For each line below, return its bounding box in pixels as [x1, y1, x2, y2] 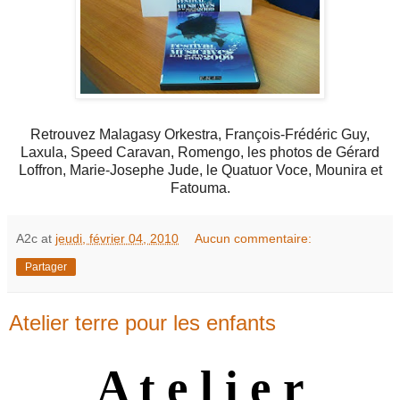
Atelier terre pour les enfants [9, 310, 276, 335]
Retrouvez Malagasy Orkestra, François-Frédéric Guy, [30, 126, 370, 142]
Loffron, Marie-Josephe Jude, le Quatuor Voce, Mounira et [18, 162, 382, 178]
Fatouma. [170, 179, 230, 196]
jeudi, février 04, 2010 [55, 230, 179, 246]
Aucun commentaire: [195, 230, 312, 246]
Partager [25, 260, 67, 273]
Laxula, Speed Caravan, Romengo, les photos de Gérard [21, 144, 379, 160]
